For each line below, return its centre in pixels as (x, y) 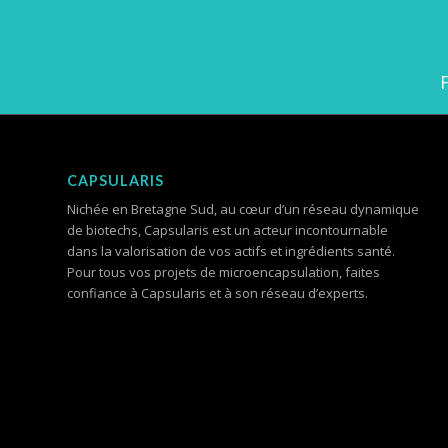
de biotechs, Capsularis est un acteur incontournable (227, 229)
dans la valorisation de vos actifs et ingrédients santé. (231, 250)
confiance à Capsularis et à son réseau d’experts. (217, 292)
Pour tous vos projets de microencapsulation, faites (223, 271)
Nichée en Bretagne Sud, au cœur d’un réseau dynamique (243, 208)
